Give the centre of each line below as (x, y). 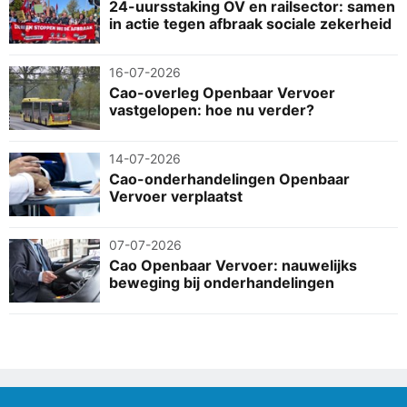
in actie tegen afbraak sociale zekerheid (250, 23)
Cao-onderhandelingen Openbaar (229, 179)
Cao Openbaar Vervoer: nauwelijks (233, 265)
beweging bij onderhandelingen (222, 282)
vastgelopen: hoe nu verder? (212, 109)
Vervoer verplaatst (176, 196)
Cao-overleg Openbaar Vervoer (222, 92)
